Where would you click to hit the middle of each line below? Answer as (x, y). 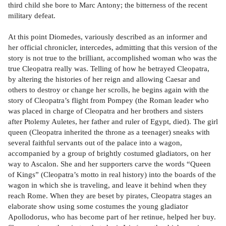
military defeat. (32, 16)
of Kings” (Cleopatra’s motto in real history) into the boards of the (112, 175)
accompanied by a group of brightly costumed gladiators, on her (109, 153)
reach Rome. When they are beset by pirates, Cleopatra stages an (110, 196)
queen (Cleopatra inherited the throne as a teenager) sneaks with (109, 132)
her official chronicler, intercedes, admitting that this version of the (113, 47)
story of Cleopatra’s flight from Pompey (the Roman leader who (108, 100)
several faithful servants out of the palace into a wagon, (95, 143)
